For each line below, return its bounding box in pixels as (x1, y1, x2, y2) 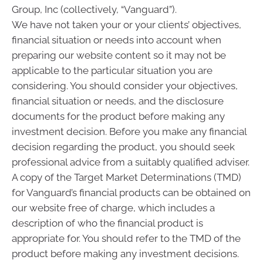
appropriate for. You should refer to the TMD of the (12, 232, 241, 245)
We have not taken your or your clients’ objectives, (12, 19, 241, 31)
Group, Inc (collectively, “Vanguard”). (12, 4, 177, 16)
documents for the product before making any (12, 110, 225, 123)
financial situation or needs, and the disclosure (12, 95, 224, 107)
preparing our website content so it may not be (12, 49, 226, 62)
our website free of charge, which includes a (12, 202, 215, 214)
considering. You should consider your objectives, (12, 80, 238, 92)
